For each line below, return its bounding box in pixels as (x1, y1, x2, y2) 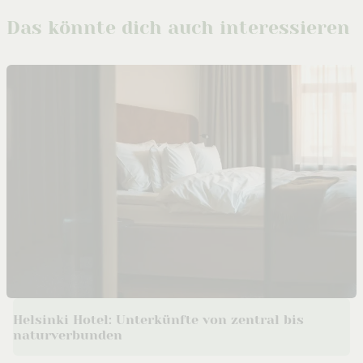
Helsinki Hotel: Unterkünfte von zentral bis (13, 311, 304, 327)
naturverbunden (13, 327, 122, 343)
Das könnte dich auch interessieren (6, 17, 350, 40)
